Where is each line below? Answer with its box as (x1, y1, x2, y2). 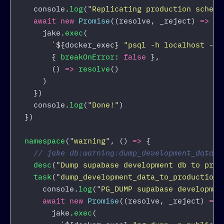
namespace (24, 136, 65, 146)
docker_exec (65, 40, 114, 50)
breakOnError (60, 52, 114, 62)
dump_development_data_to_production (60, 172, 218, 182)
